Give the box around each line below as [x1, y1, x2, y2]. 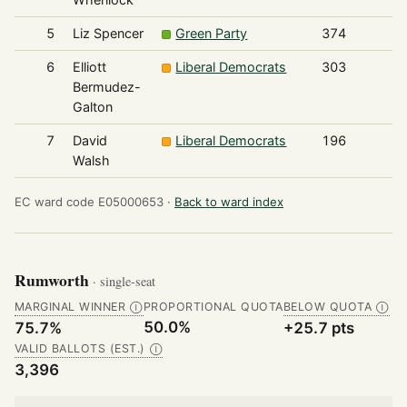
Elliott [72, 59, 106, 75]
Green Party [175, 25, 248, 42]
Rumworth [15, 267, 93, 292]
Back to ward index [174, 194, 283, 210]
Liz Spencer [72, 25, 144, 42]
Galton [72, 99, 113, 115]
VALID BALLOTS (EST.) [15, 341, 145, 355]
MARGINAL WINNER [15, 299, 126, 313]
